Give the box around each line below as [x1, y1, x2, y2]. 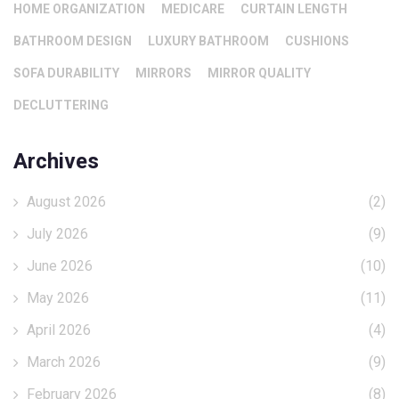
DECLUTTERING [13, 98, 109, 113]
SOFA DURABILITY [13, 66, 119, 81]
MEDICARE [161, 2, 224, 17]
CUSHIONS [285, 34, 349, 49]
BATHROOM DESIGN [13, 34, 132, 49]
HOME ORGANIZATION [13, 2, 145, 17]
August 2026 [27, 193, 106, 211]
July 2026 [27, 225, 88, 243]
